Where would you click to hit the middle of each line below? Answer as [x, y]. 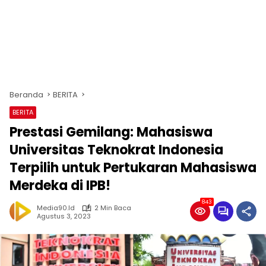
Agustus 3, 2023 [64, 216]
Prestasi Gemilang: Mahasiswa [111, 132]
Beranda [26, 95]
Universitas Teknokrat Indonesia [116, 150]
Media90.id [56, 208]
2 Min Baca [113, 208]
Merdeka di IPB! [60, 186]
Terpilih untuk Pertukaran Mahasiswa [133, 168]
